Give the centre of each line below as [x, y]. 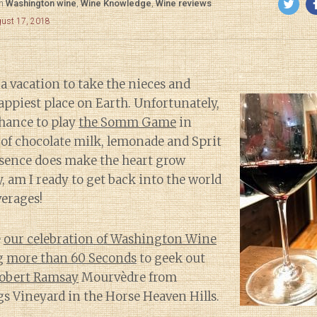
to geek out [171, 258]
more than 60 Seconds [71, 258]
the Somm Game [127, 122]
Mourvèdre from [128, 277]
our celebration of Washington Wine [110, 239]
